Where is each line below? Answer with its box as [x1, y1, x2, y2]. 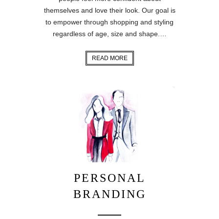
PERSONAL [73, 172, 146, 185]
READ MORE [91, 54, 128, 62]
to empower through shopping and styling [45, 18, 174, 26]
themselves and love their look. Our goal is [44, 6, 175, 14]
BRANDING [73, 188, 146, 201]
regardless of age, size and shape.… [52, 29, 167, 38]
